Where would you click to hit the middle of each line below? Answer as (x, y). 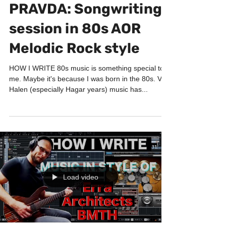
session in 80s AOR (75, 49)
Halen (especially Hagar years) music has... (78, 109)
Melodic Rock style (74, 68)
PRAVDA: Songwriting (86, 29)
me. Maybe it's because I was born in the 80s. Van (89, 99)
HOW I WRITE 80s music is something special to (87, 88)
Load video (81, 197)
